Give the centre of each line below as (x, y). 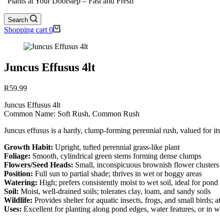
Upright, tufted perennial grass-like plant (116, 147)
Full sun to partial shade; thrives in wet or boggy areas (117, 173)
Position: (18, 173)
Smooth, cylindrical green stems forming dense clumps (116, 156)
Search (18, 20)
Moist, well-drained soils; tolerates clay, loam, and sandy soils (115, 191)
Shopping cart (26, 30)
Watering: (21, 182)
